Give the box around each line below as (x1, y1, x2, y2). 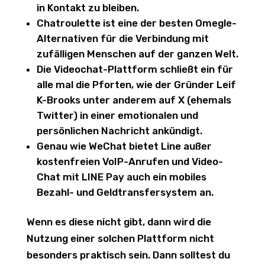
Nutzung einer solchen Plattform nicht (26, 232, 214, 244)
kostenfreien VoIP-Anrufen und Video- (36, 156, 223, 167)
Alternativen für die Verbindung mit (36, 33, 209, 44)
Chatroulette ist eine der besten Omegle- (36, 17, 237, 29)
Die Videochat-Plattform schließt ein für (36, 63, 233, 75)
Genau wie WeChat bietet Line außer (36, 140, 212, 152)
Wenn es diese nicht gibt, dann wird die (26, 216, 211, 228)
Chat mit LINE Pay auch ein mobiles (36, 171, 206, 183)
